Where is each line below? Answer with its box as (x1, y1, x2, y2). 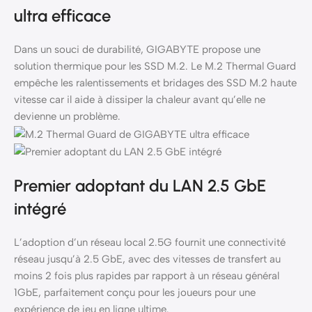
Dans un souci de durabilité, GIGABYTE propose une (14, 43, 260, 56)
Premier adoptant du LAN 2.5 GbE (14, 175, 266, 196)
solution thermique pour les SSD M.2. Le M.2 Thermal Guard (14, 60, 296, 73)
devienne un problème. (14, 110, 120, 123)
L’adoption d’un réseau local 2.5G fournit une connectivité (14, 235, 286, 249)
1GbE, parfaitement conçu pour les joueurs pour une (14, 286, 256, 299)
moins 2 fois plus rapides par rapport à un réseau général (14, 269, 279, 282)
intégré (14, 198, 66, 219)
